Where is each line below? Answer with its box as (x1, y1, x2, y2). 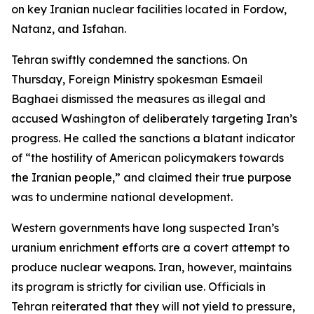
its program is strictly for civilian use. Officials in (11, 280, 266, 294)
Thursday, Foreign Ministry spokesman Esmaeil (11, 72, 263, 86)
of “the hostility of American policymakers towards (11, 151, 284, 165)
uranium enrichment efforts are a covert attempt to (11, 240, 289, 254)
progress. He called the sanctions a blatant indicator (11, 131, 295, 145)
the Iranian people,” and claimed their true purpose (11, 170, 292, 184)
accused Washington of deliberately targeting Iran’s (11, 111, 297, 125)
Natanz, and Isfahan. (11, 22, 126, 36)
